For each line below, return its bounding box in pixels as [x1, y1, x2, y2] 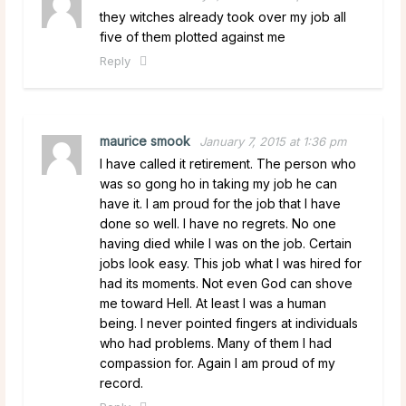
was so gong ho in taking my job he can [100, 175, 337, 191]
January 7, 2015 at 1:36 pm [199, 133, 346, 149]
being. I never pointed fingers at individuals [100, 314, 358, 331]
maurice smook [100, 132, 190, 149]
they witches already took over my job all [100, 8, 346, 24]
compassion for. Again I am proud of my [100, 354, 335, 371]
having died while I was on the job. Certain [100, 235, 352, 251]
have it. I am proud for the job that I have [100, 195, 341, 211]
